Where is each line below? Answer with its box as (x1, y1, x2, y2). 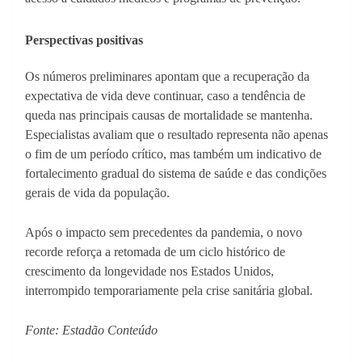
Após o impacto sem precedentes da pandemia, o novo (25, 225, 302, 240)
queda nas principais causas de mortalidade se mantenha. (25, 108, 313, 123)
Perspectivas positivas (25, 33, 143, 48)
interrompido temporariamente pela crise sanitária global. (25, 284, 313, 298)
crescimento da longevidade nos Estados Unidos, (25, 264, 274, 279)
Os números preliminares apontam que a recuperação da (25, 69, 309, 84)
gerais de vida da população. (25, 186, 170, 200)
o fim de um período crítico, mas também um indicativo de (25, 147, 322, 162)
